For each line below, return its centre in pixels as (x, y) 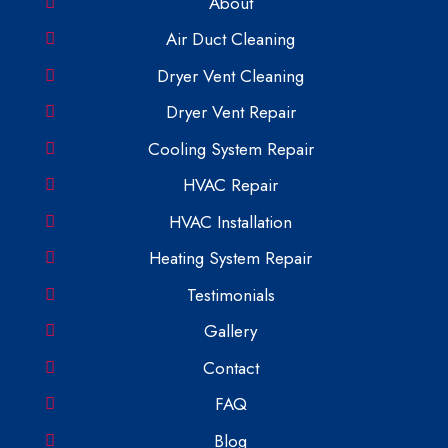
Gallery (231, 331)
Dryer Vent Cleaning (231, 75)
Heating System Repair (231, 258)
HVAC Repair (231, 185)
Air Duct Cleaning (231, 39)
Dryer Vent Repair (230, 112)
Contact (230, 367)
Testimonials (230, 294)
